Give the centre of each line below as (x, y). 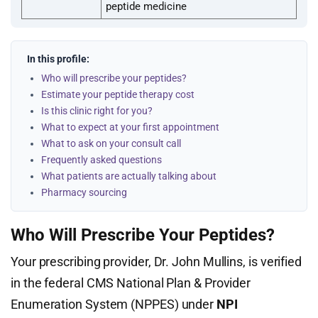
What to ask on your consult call (111, 143)
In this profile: (58, 59)
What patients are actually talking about (129, 176)
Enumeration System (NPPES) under (114, 304)
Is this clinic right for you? (97, 111)
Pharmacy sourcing (84, 192)
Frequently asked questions (102, 160)
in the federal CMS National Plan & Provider (131, 283)
